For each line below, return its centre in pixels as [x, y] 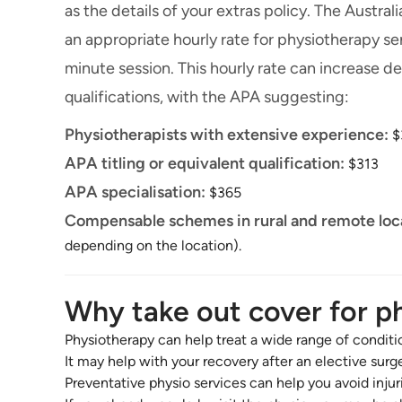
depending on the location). [153, 246]
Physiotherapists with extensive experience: [227, 135]
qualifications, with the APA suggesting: [207, 97]
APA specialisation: [135, 192]
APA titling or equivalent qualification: [205, 164]
